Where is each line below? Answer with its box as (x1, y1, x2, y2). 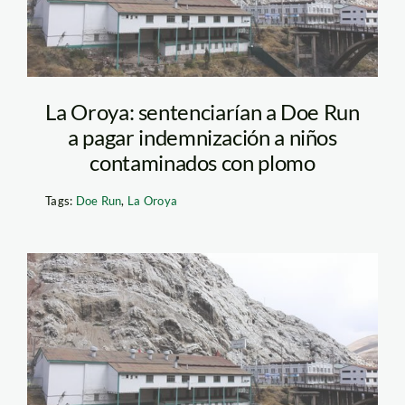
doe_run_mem (55, 297, 240, 334)
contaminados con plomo (89, 148, 316, 175)
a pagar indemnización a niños (68, 123, 337, 150)
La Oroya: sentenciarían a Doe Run (45, 98, 360, 125)
